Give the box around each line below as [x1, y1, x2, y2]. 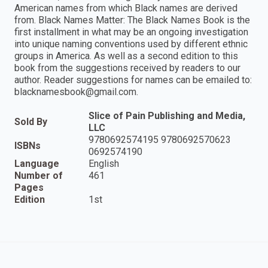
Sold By [14, 116, 47, 128]
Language [14, 158, 59, 170]
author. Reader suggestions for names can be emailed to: [14, 74, 252, 86]
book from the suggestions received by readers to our [14, 62, 240, 74]
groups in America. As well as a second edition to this [14, 50, 238, 62]
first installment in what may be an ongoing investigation [14, 26, 248, 38]
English [89, 158, 119, 170]
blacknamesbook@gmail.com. [14, 86, 153, 98]
